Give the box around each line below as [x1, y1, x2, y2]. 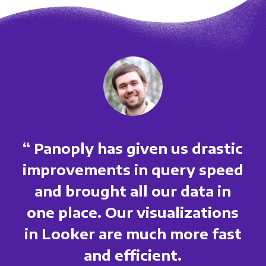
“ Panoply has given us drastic [23, 139, 243, 157]
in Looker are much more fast [24, 224, 242, 242]
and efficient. [84, 246, 182, 264]
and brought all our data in [34, 182, 232, 199]
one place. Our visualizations [27, 203, 239, 221]
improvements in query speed [22, 160, 243, 178]
